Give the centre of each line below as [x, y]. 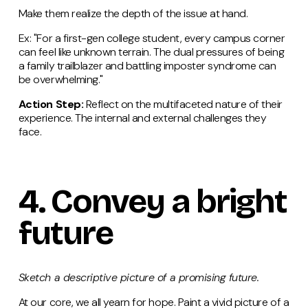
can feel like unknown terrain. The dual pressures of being [151, 52]
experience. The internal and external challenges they [142, 118]
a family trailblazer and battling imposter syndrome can [147, 65]
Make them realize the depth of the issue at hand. [133, 13]
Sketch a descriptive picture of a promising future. [139, 277]
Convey [108, 201]
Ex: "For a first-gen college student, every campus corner [152, 38]
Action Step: [51, 104]
